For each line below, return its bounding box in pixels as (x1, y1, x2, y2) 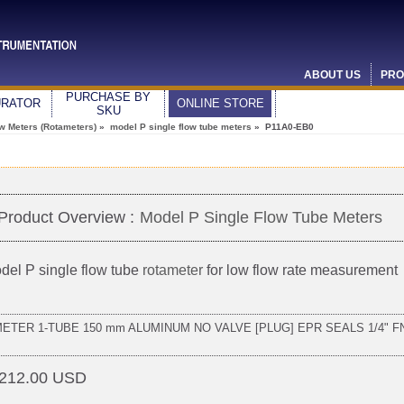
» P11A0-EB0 (252, 122, 314, 132)
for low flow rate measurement (203, 262, 398, 278)
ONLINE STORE (176, 96, 264, 110)
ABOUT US (304, 69, 361, 81)
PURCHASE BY (66, 90, 151, 104)
